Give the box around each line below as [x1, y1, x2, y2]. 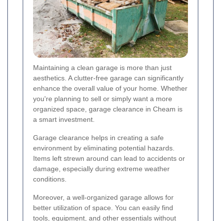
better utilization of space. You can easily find [33, 204, 173, 212]
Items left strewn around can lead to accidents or [33, 154, 185, 163]
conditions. [33, 175, 67, 184]
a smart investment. [33, 115, 95, 124]
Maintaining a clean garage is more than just [33, 64, 172, 72]
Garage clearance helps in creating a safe [33, 134, 164, 142]
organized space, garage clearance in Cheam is [33, 105, 183, 113]
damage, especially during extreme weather [33, 165, 170, 173]
